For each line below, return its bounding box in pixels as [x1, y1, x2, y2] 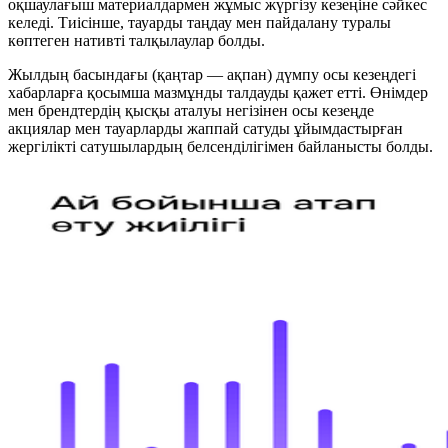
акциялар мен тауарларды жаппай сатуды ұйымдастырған [8, 120, 403, 138]
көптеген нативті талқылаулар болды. [8, 32, 265, 50]
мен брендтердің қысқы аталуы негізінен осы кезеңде [8, 102, 374, 120]
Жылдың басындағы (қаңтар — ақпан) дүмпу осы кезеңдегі [8, 66, 416, 84]
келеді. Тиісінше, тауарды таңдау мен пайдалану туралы [8, 14, 391, 32]
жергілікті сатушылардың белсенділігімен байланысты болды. [8, 138, 433, 156]
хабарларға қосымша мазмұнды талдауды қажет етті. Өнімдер [8, 84, 428, 102]
